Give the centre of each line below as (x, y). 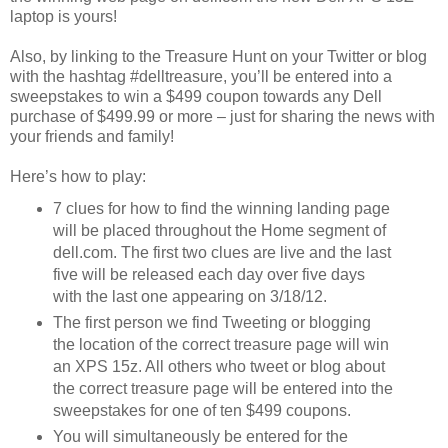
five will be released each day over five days (208, 274)
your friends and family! (92, 136)
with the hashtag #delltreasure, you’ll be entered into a (201, 76)
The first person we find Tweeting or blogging (211, 322)
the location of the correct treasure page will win (220, 344)
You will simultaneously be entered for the (200, 436)
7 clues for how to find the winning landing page (221, 208)
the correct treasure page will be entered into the (222, 388)
